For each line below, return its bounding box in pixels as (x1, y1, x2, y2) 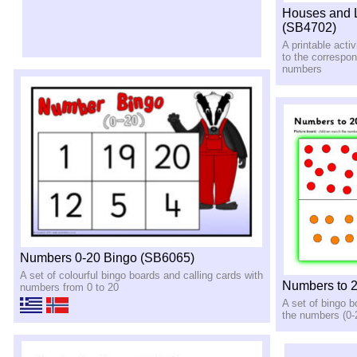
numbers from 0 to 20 (19, 280, 119, 293)
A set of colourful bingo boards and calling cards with (19, 269, 263, 281)
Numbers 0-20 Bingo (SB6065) (19, 250, 194, 265)
